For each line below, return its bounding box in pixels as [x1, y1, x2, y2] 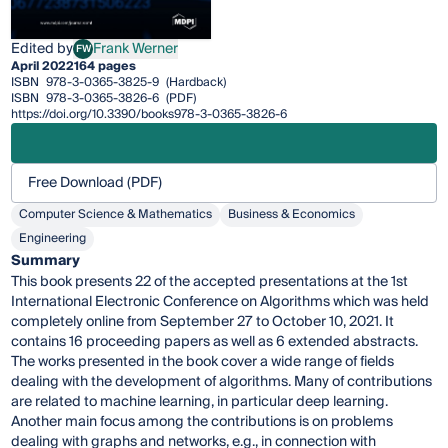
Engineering [19, 228, 87, 250]
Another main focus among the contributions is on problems [11, 410, 394, 435]
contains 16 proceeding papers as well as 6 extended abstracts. [11, 330, 422, 355]
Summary [11, 249, 81, 274]
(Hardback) [163, 72, 227, 94]
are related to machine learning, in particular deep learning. [11, 390, 389, 415]
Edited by [11, 37, 74, 62]
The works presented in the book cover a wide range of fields [11, 350, 395, 375]
